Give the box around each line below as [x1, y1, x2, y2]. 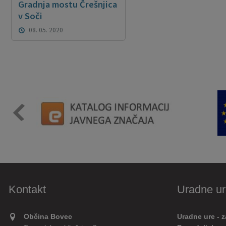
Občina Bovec [24, 213, 72, 221]
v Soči [18, 10, 42, 22]
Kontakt [9, 183, 46, 196]
